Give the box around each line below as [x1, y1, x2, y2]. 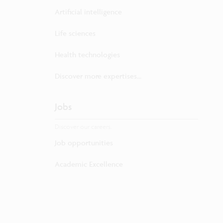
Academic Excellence [55, 159, 123, 169]
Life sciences [55, 28, 96, 38]
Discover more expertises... [55, 71, 141, 81]
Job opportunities [55, 138, 113, 147]
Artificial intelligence [55, 6, 122, 16]
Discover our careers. [55, 122, 112, 131]
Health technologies [55, 49, 120, 59]
